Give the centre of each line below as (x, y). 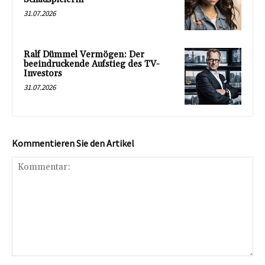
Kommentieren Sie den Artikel (73, 143)
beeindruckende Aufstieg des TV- (92, 64)
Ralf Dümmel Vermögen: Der (84, 55)
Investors (43, 74)
